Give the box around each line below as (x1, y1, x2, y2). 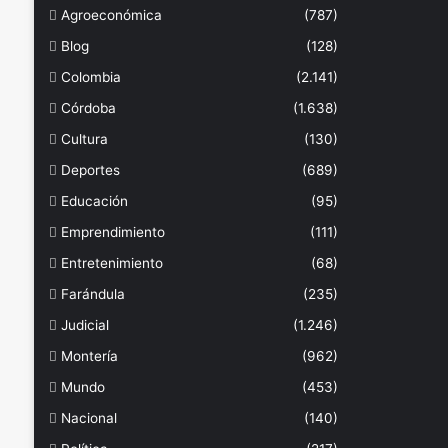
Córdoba (60, 100, 116, 116)
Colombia (60, 69, 121, 85)
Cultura (60, 131, 108, 147)
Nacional (60, 410, 117, 426)
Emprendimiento (60, 224, 165, 240)
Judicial (60, 317, 109, 333)
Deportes (60, 162, 120, 178)
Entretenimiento (60, 255, 163, 271)
